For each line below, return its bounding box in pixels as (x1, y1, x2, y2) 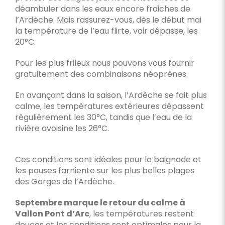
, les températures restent (89, 208, 194, 220)
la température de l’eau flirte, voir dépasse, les (15, 25, 198, 37)
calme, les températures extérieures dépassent (15, 100, 204, 113)
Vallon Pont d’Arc (15, 208, 89, 220)
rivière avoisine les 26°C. (15, 123, 109, 135)
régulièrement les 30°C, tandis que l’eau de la (15, 111, 192, 124)
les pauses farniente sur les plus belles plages (15, 165, 194, 177)
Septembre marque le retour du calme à (15, 197, 185, 209)
